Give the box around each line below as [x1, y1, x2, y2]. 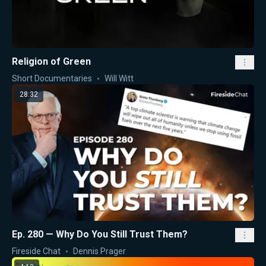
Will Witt [104, 74, 134, 84]
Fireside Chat [12, 246, 61, 256]
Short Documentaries [12, 74, 92, 84]
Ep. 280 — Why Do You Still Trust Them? [12, 228, 188, 240]
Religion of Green [12, 56, 91, 68]
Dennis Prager [73, 246, 126, 256]
